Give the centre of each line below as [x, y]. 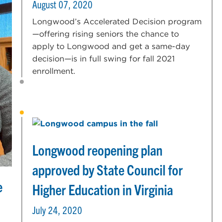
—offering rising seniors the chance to [106, 34]
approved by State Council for [108, 169]
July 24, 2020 [57, 210]
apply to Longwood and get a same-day [111, 46]
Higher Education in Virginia [103, 189]
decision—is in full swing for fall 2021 [104, 58]
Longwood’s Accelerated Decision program [117, 21]
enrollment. [54, 71]
